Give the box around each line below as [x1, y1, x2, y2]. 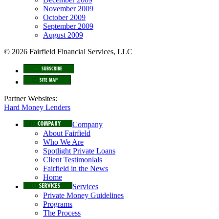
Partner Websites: [4, 94, 57, 103]
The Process [43, 209, 81, 218]
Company [72, 120, 103, 129]
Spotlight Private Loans [43, 147, 115, 155]
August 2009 [43, 31, 83, 40]
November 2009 [43, 4, 93, 13]
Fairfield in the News [43, 164, 108, 173]
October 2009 [43, 13, 86, 22]
